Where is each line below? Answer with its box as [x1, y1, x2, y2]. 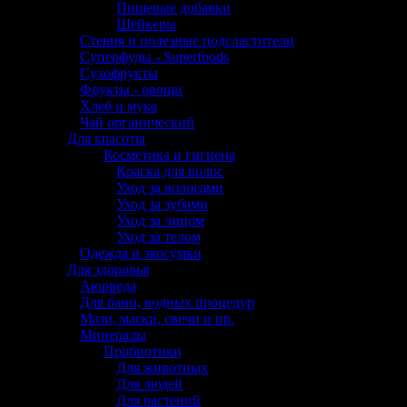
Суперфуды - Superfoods [80, 48, 229, 65]
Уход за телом [116, 228, 201, 244]
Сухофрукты [80, 65, 158, 81]
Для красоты [67, 130, 145, 146]
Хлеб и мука [80, 97, 157, 114]
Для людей [116, 375, 183, 392]
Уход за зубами [116, 195, 208, 212]
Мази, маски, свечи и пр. [80, 310, 234, 326]
